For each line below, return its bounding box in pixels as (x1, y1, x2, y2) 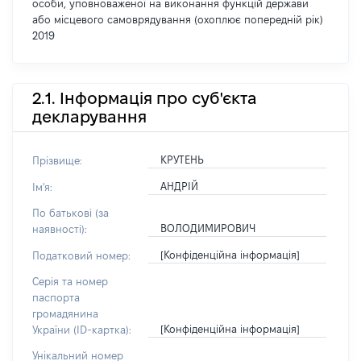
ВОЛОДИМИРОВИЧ (160, 222, 255, 234)
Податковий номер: (32, 250, 131, 261)
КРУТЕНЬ (160, 154, 204, 165)
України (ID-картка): (32, 324, 131, 335)
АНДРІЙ (160, 180, 198, 192)
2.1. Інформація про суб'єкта (32, 89, 257, 107)
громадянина (32, 308, 98, 319)
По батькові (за (32, 207, 109, 218)
